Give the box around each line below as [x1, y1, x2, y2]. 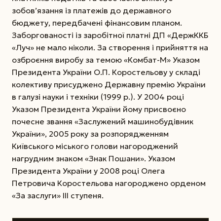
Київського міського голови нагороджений [12, 141, 178, 151]
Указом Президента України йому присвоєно [12, 104, 186, 114]
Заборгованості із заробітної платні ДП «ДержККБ [12, 30, 208, 40]
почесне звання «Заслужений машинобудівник [12, 116, 193, 127]
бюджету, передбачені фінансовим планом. [12, 18, 182, 28]
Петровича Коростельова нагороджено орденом [12, 178, 206, 188]
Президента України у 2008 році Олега [12, 166, 165, 176]
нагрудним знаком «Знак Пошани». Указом [12, 153, 175, 164]
